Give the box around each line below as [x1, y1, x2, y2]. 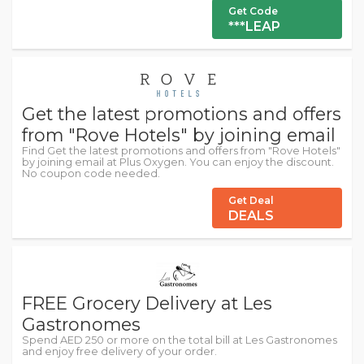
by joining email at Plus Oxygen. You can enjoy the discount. [22, 156, 334, 168]
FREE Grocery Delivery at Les [22, 292, 272, 314]
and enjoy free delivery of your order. [22, 345, 217, 357]
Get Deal [228, 194, 274, 206]
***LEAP [228, 19, 280, 34]
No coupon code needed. [22, 167, 160, 180]
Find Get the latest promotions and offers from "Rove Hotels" [22, 145, 340, 157]
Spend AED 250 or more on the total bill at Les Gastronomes [22, 334, 337, 346]
